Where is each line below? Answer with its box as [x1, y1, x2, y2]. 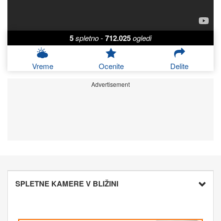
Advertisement [91, 80, 130, 89]
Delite [170, 61, 189, 72]
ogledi [133, 33, 151, 43]
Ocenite [98, 61, 124, 72]
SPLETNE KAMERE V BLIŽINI [15, 178, 118, 189]
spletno [75, 33, 99, 43]
